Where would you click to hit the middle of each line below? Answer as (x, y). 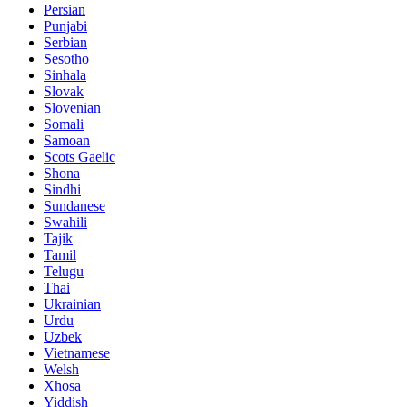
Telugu (64, 271)
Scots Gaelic (79, 156)
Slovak (64, 91)
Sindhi (62, 189)
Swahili (65, 222)
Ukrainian (72, 303)
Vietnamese (77, 352)
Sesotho (66, 58)
